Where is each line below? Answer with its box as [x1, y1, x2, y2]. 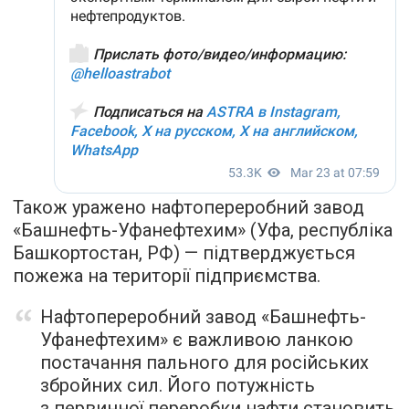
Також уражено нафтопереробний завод [13, 195, 364, 218]
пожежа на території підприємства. [13, 264, 320, 287]
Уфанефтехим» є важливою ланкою [40, 328, 353, 351]
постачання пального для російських [40, 351, 369, 373]
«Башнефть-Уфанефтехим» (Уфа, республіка [13, 218, 393, 241]
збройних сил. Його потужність [40, 373, 315, 396]
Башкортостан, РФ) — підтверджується [13, 241, 355, 264]
